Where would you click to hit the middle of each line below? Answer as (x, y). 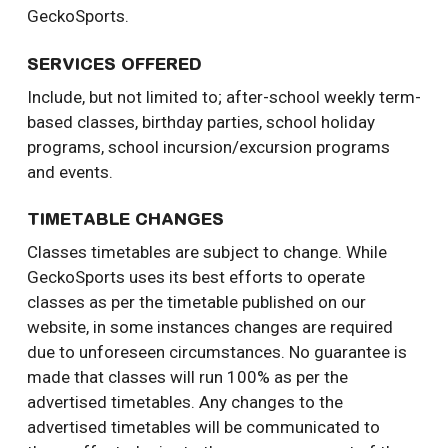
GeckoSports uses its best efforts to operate (195, 277)
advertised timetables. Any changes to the (184, 402)
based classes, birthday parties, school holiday (200, 121)
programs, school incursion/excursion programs (208, 146)
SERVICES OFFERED (114, 65)
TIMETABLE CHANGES (125, 221)
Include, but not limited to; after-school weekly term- (223, 96)
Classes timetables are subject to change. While (206, 252)
